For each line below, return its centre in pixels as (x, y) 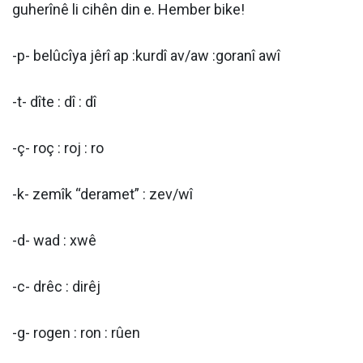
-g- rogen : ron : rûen (76, 333)
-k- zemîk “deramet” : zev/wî (102, 194)
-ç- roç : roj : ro (58, 148)
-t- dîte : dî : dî (54, 102)
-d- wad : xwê (54, 240)
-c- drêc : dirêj (56, 286)
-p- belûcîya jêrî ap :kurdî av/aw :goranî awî (146, 56)
